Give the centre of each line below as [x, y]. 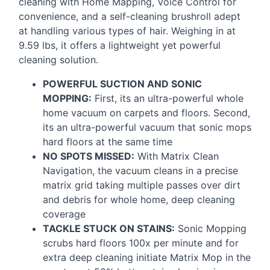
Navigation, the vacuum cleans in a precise [140, 170]
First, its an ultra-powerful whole [168, 98]
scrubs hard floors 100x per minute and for [141, 243]
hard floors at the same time [108, 141]
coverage [64, 214]
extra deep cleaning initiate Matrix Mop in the [147, 257]
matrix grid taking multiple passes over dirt [142, 185]
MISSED [113, 156]
